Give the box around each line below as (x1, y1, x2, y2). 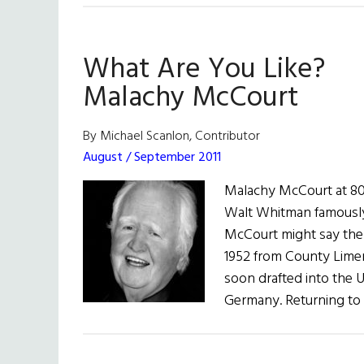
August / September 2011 (83, 147, 221, 169)
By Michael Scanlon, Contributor (83, 126, 260, 148)
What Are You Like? (83, 47, 325, 93)
